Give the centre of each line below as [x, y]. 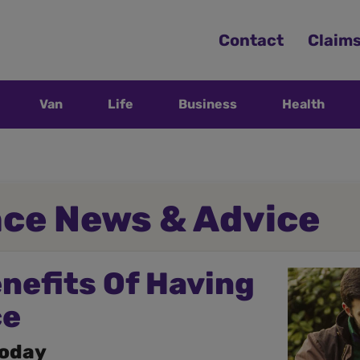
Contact [251, 40]
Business [208, 104]
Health [303, 104]
